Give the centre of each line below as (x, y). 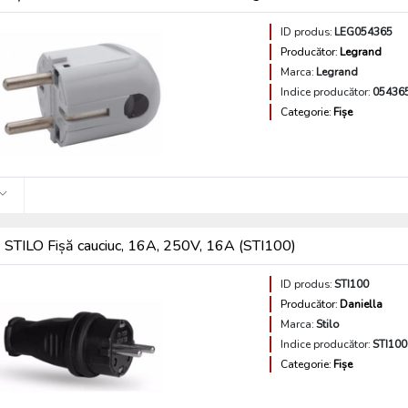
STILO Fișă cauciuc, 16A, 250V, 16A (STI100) (151, 246)
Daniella (362, 304)
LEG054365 (364, 32)
